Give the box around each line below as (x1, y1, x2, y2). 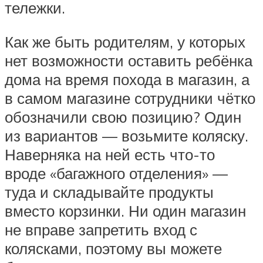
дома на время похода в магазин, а (5, 69, 249, 89)
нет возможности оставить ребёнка (5, 50, 252, 70)
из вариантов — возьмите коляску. (5, 126, 248, 145)
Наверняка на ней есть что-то (5, 144, 215, 164)
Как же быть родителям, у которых (5, 32, 245, 51)
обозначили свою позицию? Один (5, 107, 241, 126)
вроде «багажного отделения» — (5, 163, 228, 183)
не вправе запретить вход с (5, 220, 197, 239)
